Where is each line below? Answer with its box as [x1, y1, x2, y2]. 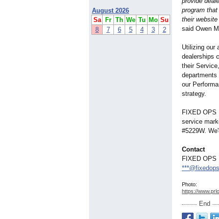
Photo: [182, 181, 197, 188]
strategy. [182, 90, 206, 98]
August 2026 [92, 7, 129, 15]
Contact [182, 146, 205, 153]
